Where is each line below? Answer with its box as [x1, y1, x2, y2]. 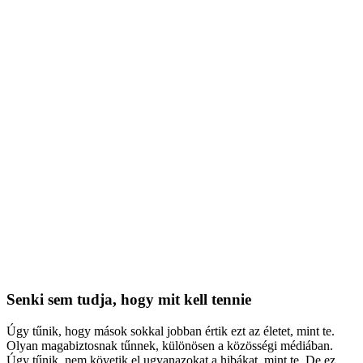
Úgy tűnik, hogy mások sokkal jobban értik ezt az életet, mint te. [6, 323, 335, 338]
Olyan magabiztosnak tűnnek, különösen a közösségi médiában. [6, 338, 333, 352]
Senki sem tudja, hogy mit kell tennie [6, 290, 251, 308]
